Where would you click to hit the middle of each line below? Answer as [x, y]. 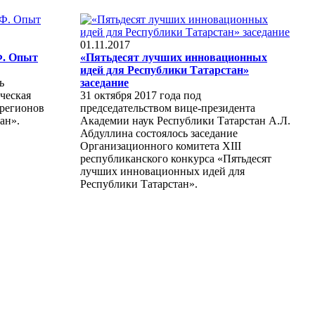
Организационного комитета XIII [161, 146]
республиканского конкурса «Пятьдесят [176, 158]
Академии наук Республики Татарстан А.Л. [185, 120]
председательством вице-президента [168, 108]
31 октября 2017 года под [141, 95]
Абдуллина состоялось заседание [159, 133]
